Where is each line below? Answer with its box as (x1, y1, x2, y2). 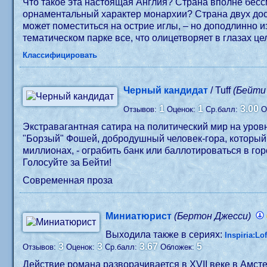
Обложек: (160, 243, 197, 252)
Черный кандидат (123, 85, 209, 95)
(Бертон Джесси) (174, 211, 252, 221)
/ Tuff (208, 85, 234, 95)
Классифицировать (23, 51, 98, 60)
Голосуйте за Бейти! (23, 157, 112, 167)
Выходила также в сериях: (105, 229, 225, 240)
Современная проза (23, 175, 113, 185)
